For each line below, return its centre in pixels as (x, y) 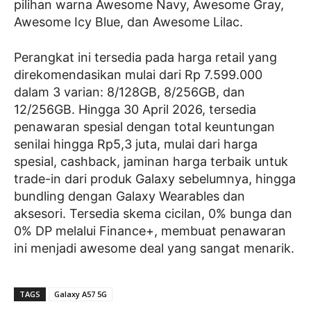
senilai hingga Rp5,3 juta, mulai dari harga (136, 144)
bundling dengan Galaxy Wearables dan (129, 196)
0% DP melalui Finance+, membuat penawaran (150, 231)
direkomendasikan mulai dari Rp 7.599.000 (138, 75)
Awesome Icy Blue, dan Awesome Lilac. (128, 22)
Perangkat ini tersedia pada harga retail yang (145, 58)
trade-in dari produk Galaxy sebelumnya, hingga (155, 179)
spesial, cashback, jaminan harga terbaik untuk (151, 162)
